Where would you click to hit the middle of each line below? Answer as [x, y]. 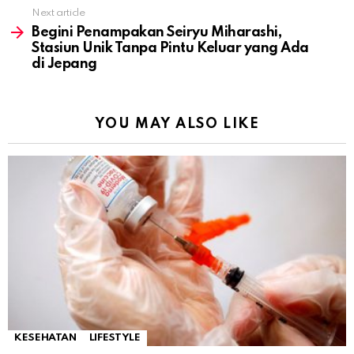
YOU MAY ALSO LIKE [177, 124]
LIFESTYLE [115, 338]
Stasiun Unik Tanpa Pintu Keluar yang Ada [170, 49]
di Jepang [64, 64]
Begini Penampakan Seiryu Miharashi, [157, 33]
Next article [58, 13]
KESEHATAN [45, 338]
